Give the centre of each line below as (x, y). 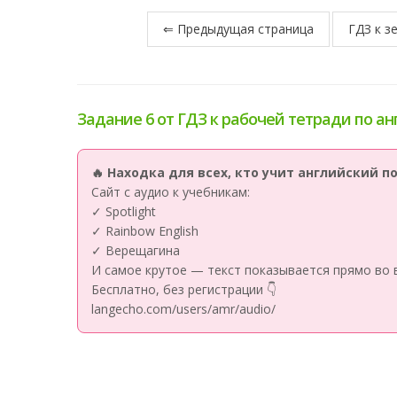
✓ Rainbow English (145, 231)
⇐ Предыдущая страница (238, 29)
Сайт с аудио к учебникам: (171, 192)
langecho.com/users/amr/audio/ (183, 309)
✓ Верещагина (136, 250)
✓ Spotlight (124, 211)
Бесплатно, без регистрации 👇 (184, 289)
